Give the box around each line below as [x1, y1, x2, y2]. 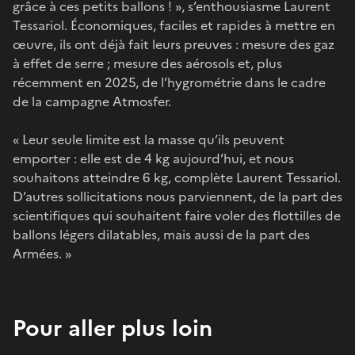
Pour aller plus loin [13, 311, 212, 345]
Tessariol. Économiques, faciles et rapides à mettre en [13, 15, 335, 35]
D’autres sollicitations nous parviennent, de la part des [13, 186, 342, 206]
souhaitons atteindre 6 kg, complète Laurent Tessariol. [13, 167, 341, 187]
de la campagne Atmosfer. [13, 91, 174, 111]
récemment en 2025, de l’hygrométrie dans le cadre [13, 72, 326, 92]
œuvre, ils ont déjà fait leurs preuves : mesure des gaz [13, 34, 334, 54]
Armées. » [13, 243, 71, 263]
